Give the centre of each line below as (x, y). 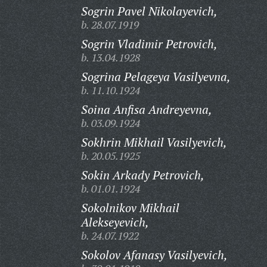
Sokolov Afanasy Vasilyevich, (154, 255)
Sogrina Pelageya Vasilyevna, (156, 77)
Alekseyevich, (115, 222)
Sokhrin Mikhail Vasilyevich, (154, 142)
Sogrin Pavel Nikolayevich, (149, 11)
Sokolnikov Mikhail (130, 208)
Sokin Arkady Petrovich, (142, 175)
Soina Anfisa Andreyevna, (146, 109)
